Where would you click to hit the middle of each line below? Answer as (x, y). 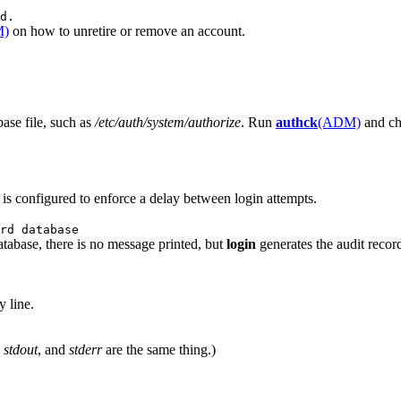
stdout (21, 350)
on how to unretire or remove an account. (127, 31)
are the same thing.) (159, 350)
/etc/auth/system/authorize (168, 123)
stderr (85, 350)
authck (297, 123)
